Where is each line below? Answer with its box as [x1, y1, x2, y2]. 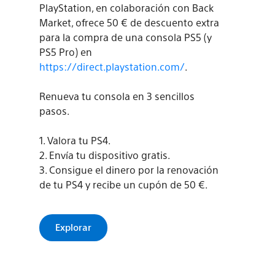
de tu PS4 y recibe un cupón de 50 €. [39, 178, 208, 192]
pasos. [39, 104, 70, 118]
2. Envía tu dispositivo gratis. [39, 149, 171, 162]
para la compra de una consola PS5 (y [39, 31, 212, 44]
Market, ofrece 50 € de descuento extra [39, 16, 220, 29]
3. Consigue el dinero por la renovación [39, 163, 219, 177]
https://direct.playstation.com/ [39, 60, 185, 74]
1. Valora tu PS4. [39, 134, 111, 147]
